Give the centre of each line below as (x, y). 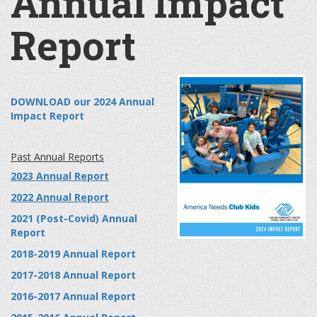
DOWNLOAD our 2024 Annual (82, 102)
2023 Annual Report (60, 176)
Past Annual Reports (57, 157)
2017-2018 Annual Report (73, 275)
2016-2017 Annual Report (73, 296)
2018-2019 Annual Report (73, 254)
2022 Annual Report (60, 197)
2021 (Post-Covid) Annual (74, 219)
